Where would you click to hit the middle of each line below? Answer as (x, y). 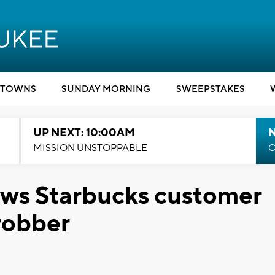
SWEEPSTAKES (210, 89)
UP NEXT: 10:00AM (84, 133)
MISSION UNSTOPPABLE (90, 148)
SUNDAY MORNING (106, 89)
